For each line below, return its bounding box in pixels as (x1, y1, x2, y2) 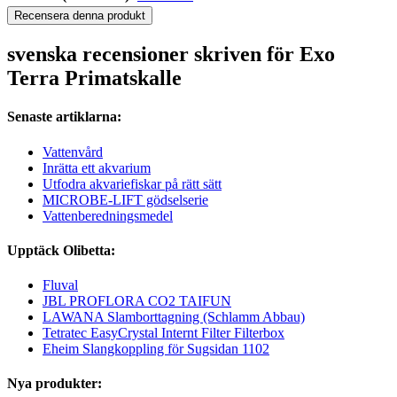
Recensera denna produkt (14, 9, 145, 23)
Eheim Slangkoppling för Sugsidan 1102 (43, 341, 269, 357)
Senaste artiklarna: (7, 109, 121, 125)
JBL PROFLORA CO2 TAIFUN (43, 293, 231, 309)
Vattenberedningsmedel (43, 207, 173, 223)
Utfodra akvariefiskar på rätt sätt (43, 175, 222, 191)
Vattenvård (43, 144, 103, 160)
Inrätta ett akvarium (43, 160, 151, 175)
